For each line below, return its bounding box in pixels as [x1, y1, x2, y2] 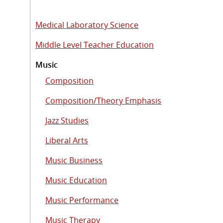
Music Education [45, 174, 107, 186]
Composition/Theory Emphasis [45, 95, 161, 106]
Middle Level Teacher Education [35, 39, 154, 50]
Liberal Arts [45, 134, 88, 146]
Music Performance [45, 194, 118, 206]
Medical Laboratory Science [35, 19, 138, 30]
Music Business [45, 154, 103, 166]
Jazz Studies [45, 114, 89, 126]
